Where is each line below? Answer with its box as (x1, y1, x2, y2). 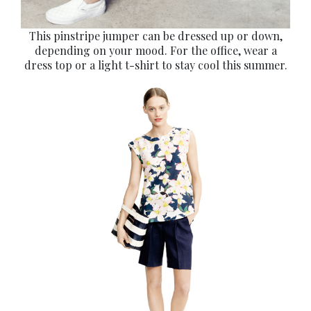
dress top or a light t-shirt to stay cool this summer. (24, 58, 287, 73)
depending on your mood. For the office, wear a (34, 43, 277, 58)
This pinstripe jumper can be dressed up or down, (28, 28, 283, 44)
